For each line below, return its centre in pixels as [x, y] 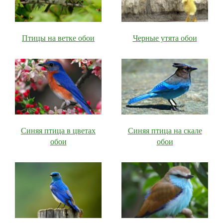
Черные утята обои [165, 38]
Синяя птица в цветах [58, 130]
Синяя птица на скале [165, 130]
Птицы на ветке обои [58, 38]
